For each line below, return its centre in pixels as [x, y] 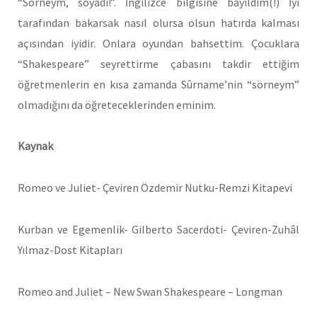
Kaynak [35, 146]
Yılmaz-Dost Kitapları [70, 249]
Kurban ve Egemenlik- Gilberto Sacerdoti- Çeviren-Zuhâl [158, 229]
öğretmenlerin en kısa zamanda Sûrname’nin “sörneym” [158, 84]
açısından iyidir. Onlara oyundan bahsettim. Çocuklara [158, 43]
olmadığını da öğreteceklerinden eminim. [117, 104]
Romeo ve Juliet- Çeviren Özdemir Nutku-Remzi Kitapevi [155, 188]
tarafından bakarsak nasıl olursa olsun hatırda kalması [158, 22]
